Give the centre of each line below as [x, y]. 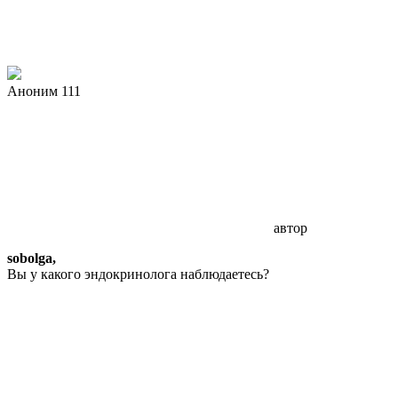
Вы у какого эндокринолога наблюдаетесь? [138, 274]
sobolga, [32, 258]
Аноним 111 [44, 91]
